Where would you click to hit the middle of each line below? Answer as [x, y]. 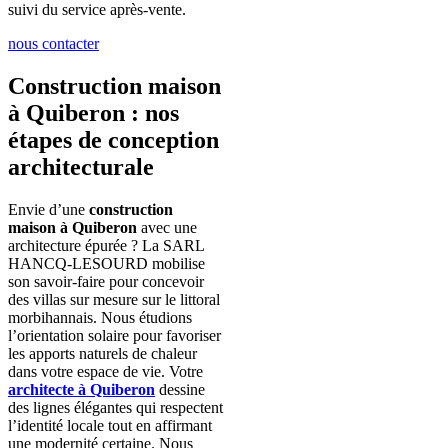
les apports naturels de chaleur [102, 353]
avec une [167, 227]
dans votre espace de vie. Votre [105, 371]
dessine [180, 389]
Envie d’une [48, 209]
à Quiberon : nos [93, 112]
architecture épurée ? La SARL [106, 245]
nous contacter [53, 43]
